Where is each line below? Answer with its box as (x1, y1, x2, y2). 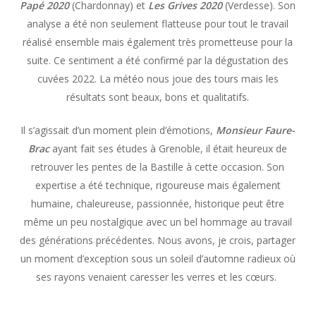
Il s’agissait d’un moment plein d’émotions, (20, 123, 217, 137)
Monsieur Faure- (216, 123, 296, 137)
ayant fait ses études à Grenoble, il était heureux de (49, 141, 288, 155)
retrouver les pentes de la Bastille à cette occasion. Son (31, 159, 285, 174)
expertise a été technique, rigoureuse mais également (35, 178, 281, 192)
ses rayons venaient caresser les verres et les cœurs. (36, 269, 277, 284)
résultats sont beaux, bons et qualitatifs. (66, 90, 250, 104)
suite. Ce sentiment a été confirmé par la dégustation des (27, 53, 289, 67)
